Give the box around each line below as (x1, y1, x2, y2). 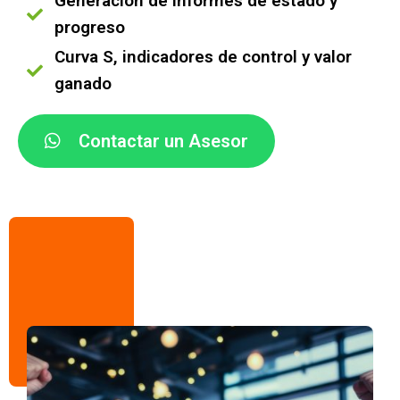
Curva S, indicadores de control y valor (54, 46, 352, 67)
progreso (54, 17, 125, 37)
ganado (54, 73, 112, 94)
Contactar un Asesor (79, 130, 248, 152)
